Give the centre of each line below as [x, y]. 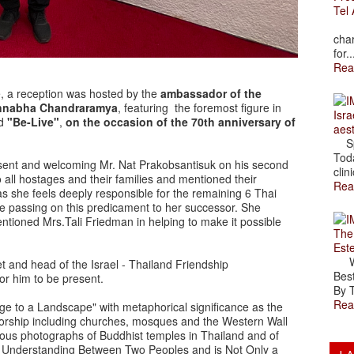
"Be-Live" [33, 122]
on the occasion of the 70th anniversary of [181, 122]
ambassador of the [211, 94]
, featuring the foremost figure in [200, 108]
